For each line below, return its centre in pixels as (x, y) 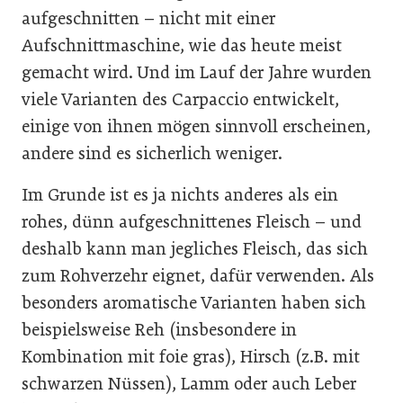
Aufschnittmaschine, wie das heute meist (182, 45)
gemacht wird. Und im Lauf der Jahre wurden (197, 72)
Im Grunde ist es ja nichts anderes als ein (180, 194)
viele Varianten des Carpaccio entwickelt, (180, 99)
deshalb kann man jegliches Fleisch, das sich (195, 248)
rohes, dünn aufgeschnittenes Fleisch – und (192, 221)
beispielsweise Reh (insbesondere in (159, 329)
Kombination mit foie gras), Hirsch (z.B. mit (191, 356)
